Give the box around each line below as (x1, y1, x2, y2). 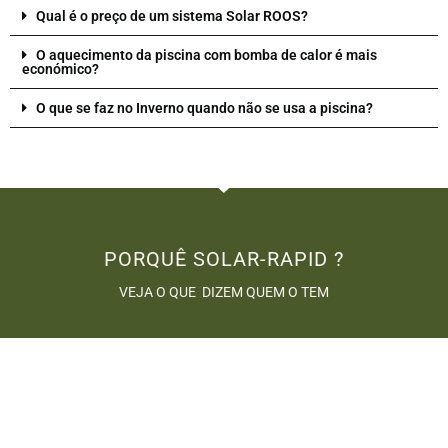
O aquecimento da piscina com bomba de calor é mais (36, 46, 377, 63)
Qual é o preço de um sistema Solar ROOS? (36, 7, 308, 24)
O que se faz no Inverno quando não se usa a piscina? (36, 99, 373, 116)
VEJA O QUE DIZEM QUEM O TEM (119, 283, 329, 300)
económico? (22, 60, 99, 77)
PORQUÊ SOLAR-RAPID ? (104, 246, 344, 271)
